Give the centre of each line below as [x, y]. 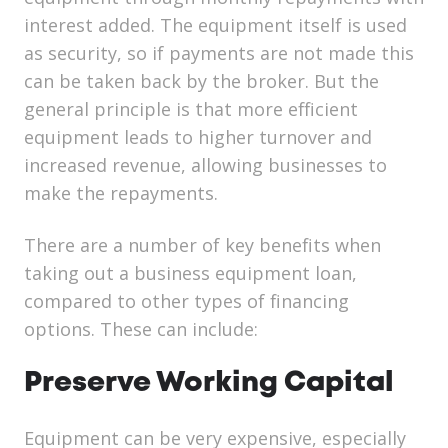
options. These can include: [141, 329]
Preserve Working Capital [209, 384]
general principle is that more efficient [191, 109]
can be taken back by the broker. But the [201, 81]
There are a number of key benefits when [202, 245]
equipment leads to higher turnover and [198, 137]
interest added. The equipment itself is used [215, 25]
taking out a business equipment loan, [190, 273]
